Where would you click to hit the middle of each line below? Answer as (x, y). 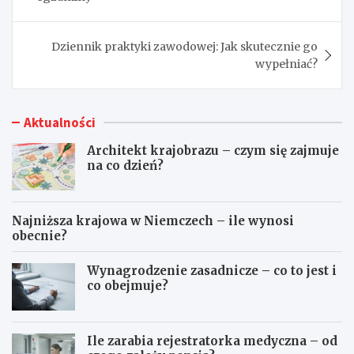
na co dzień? (125, 166)
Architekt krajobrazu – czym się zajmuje (213, 151)
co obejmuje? (128, 286)
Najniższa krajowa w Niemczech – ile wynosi (153, 221)
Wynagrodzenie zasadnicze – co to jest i (212, 271)
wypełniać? (286, 64)
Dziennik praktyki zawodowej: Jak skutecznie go (185, 47)
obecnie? (40, 236)
